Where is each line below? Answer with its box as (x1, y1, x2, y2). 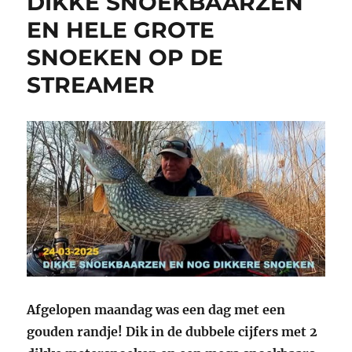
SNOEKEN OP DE (27, 44, 224, 71)
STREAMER (27, 71, 156, 99)
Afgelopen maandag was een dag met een (27, 302, 286, 318)
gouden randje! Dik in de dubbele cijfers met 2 (27, 324, 318, 340)
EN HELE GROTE (27, 16, 215, 44)
